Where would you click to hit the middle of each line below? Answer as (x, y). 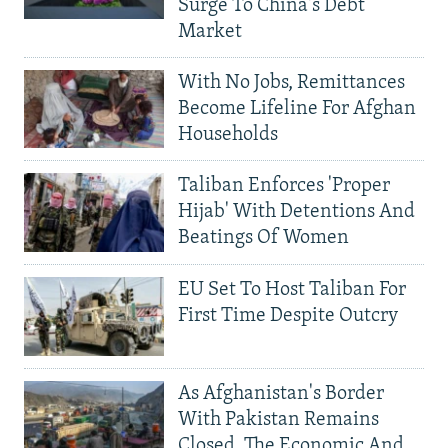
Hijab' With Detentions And (296, 212)
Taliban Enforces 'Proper (284, 186)
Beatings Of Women (263, 238)
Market (210, 31)
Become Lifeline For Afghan (297, 108)
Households (228, 134)
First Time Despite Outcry (288, 316)
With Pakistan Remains (278, 419)
